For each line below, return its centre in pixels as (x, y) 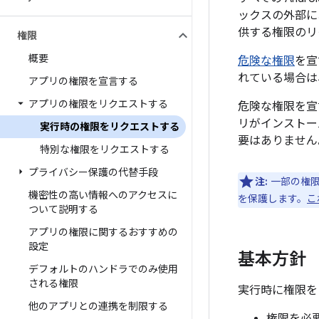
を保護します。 (272, 199)
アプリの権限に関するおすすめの (103, 232)
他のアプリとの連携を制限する (98, 306)
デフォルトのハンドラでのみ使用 (103, 269)
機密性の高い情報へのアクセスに (103, 195)
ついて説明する (63, 209)
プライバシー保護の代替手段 (93, 172)
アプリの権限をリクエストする (98, 104)
